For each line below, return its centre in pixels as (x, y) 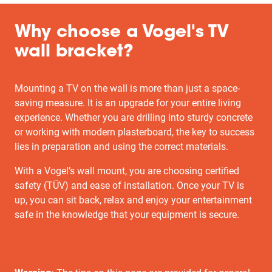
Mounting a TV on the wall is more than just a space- (127, 88)
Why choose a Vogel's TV (122, 33)
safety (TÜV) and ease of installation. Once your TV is (129, 185)
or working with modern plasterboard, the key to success (134, 132)
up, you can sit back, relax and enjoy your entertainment (133, 200)
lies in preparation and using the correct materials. (121, 147)
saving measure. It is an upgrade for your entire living (128, 103)
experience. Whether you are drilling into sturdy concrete (134, 117)
